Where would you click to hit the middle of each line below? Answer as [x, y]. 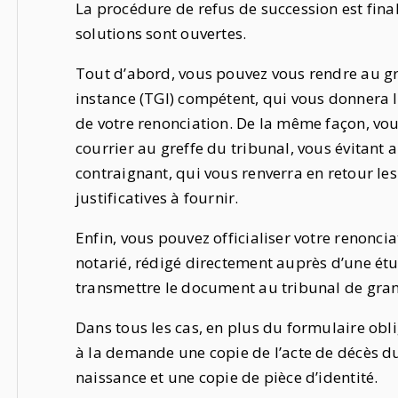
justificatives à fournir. [159, 198]
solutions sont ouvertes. [163, 34]
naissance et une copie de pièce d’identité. [229, 378]
